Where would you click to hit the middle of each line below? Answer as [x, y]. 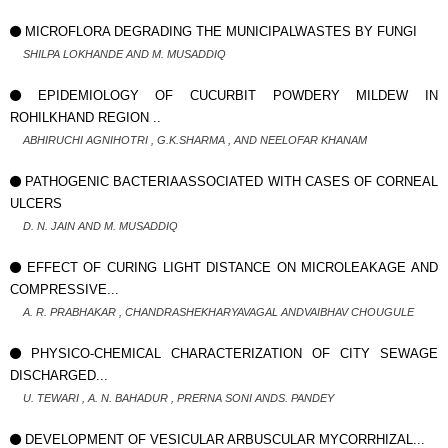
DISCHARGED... [59, 375]
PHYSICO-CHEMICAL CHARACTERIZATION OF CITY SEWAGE [234, 353]
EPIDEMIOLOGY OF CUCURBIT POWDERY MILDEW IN [238, 95]
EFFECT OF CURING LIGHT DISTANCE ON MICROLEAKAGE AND [232, 267]
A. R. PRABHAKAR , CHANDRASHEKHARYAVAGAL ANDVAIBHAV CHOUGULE [218, 312]
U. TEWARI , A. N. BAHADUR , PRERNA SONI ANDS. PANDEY [178, 398]
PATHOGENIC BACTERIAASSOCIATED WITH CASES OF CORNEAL [232, 181]
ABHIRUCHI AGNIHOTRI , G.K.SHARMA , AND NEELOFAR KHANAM [195, 140]
